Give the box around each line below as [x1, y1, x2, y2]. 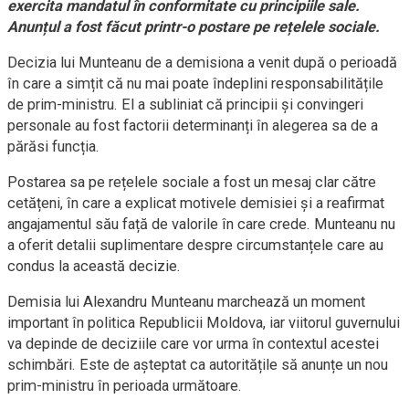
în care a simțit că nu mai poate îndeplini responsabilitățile [7, 75, 383, 92]
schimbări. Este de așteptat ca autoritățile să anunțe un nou [7, 356, 388, 373]
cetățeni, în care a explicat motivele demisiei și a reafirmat [7, 194, 384, 212]
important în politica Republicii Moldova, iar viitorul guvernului [7, 314, 400, 331]
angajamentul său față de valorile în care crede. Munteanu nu [7, 215, 395, 233]
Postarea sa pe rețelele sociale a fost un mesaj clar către [7, 173, 376, 191]
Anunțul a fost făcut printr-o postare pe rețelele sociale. [7, 18, 380, 36]
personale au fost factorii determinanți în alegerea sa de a [7, 117, 378, 134]
